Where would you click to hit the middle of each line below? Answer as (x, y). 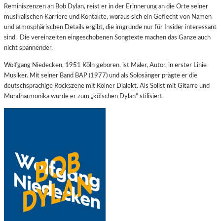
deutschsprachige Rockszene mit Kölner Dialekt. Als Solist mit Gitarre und (107, 86)
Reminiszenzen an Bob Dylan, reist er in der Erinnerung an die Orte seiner (106, 7)
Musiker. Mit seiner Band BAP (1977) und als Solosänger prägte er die (101, 75)
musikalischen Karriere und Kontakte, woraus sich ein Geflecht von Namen (108, 17)
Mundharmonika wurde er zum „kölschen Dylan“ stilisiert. (84, 96)
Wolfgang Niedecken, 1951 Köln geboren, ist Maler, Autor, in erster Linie (105, 65)
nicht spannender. (28, 48)
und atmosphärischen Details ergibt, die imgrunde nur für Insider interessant (110, 27)
